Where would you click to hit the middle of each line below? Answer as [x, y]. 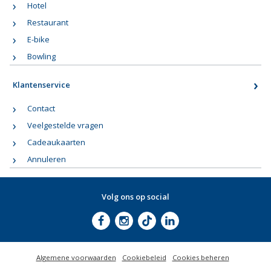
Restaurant [48, 23]
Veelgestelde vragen [66, 125]
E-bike [39, 40]
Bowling [42, 57]
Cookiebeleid [144, 257]
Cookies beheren [201, 257]
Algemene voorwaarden [76, 257]
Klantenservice [42, 85]
